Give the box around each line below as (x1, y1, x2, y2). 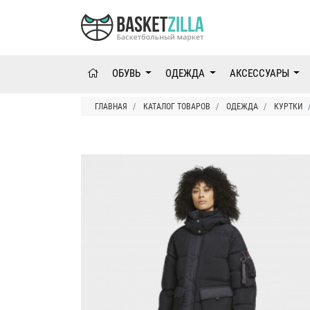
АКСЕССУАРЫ (229, 67, 291, 80)
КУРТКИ (274, 102, 302, 112)
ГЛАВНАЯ (95, 102, 127, 112)
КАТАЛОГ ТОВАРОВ (143, 102, 210, 112)
